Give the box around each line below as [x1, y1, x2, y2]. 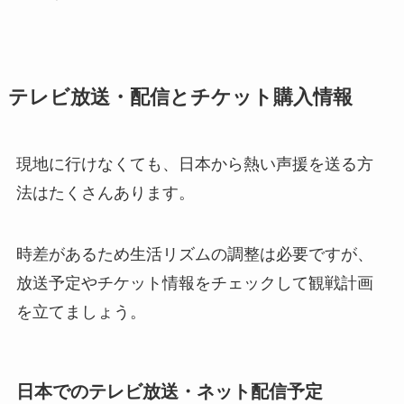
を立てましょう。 [15, 302, 146, 321]
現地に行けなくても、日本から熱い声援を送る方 [15, 154, 373, 173]
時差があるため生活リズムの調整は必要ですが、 [15, 244, 373, 263]
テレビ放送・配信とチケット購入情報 [7, 86, 353, 108]
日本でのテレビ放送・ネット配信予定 [15, 381, 323, 401]
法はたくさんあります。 [15, 183, 195, 202]
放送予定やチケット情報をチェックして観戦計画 [15, 273, 373, 292]
